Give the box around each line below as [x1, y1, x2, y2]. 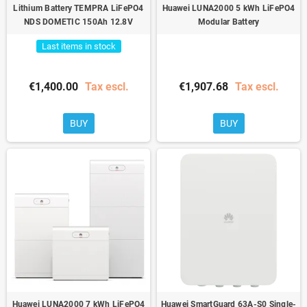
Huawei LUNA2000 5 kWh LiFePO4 [162, 3, 295, 13]
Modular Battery [197, 16, 260, 27]
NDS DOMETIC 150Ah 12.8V [24, 16, 133, 27]
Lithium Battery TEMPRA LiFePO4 [13, 3, 144, 13]
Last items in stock [41, 40, 116, 51]
